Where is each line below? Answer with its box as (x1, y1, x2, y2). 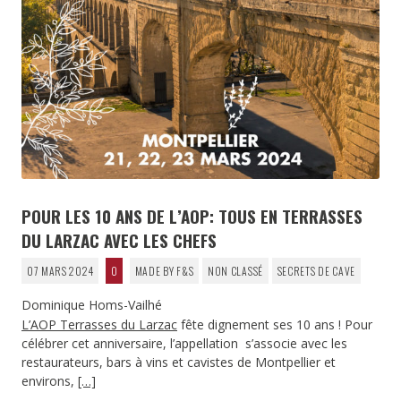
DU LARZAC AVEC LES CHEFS (21, 226, 217, 252)
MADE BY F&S (134, 262, 194, 278)
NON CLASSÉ (207, 262, 263, 278)
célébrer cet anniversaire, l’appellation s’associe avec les (21, 335, 347, 353)
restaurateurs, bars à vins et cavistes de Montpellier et (21, 354, 336, 371)
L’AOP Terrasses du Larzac (21, 316, 177, 334)
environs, (21, 372, 78, 390)
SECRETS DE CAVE (277, 262, 356, 278)
